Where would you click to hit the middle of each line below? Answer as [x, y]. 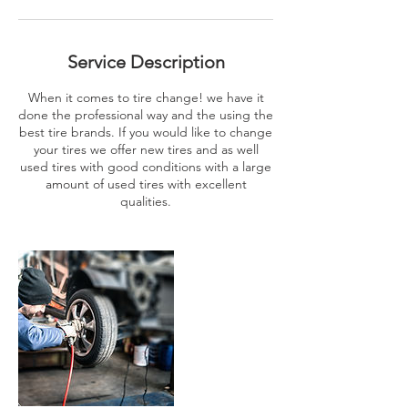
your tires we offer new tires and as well [146, 149]
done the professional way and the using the [146, 115]
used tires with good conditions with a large [146, 167]
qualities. [146, 201]
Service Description [146, 62]
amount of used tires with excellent [146, 184]
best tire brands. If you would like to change [146, 132]
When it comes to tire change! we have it [146, 97]
